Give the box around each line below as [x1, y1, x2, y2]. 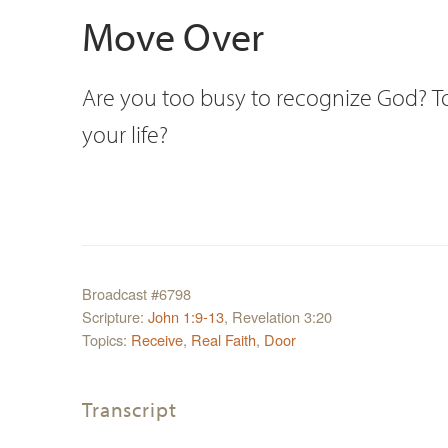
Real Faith [191, 328, 256, 350]
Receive [131, 328, 183, 350]
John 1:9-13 [148, 305, 224, 327]
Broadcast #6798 [82, 282, 191, 304]
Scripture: [82, 305, 148, 327]
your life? [82, 117, 168, 149]
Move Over [82, 9, 264, 61]
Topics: [82, 328, 131, 350]
